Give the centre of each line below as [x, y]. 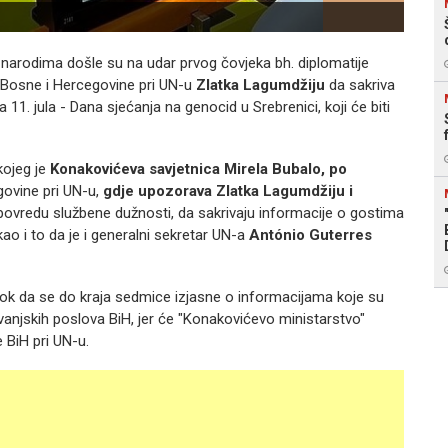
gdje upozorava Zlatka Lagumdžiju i [228, 191]
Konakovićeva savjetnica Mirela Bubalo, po [198, 169]
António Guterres [310, 235]
